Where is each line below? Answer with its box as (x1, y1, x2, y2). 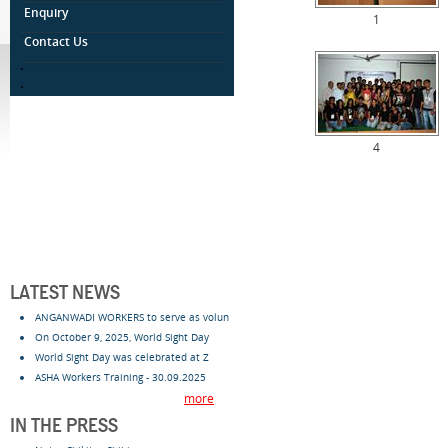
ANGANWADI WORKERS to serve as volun (35, 310, 229, 324)
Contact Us (24, 33, 88, 50)
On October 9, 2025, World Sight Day (35, 330, 209, 344)
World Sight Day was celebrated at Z (35, 350, 209, 364)
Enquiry (24, 4, 68, 21)
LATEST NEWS (10, 284, 120, 304)
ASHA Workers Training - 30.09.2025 (35, 370, 206, 384)
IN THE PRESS (10, 417, 118, 437)
